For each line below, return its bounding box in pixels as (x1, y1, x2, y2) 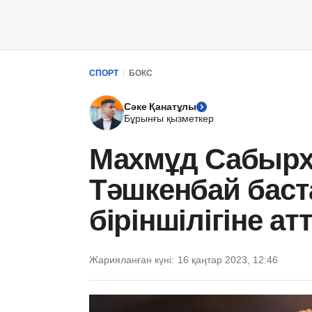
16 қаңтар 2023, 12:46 (178, 254, 278, 265)
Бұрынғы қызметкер (124, 113, 214, 124)
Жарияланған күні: (89, 254, 174, 265)
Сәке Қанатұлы (124, 101, 197, 112)
